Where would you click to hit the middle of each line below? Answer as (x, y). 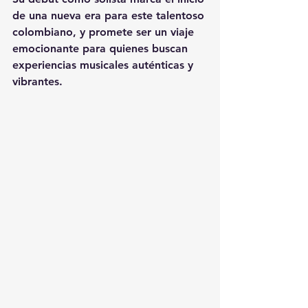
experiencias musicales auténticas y (104, 65)
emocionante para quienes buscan (102, 48)
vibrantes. (37, 81)
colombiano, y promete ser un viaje (105, 32)
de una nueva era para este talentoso (110, 15)
